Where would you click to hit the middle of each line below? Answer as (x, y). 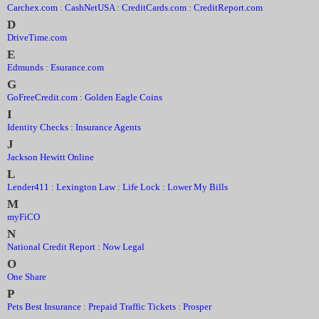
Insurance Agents (108, 127)
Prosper (197, 307)
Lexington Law (86, 187)
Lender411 (28, 187)
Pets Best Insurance (44, 307)
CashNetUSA (90, 7)
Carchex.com (32, 7)
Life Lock (141, 187)
